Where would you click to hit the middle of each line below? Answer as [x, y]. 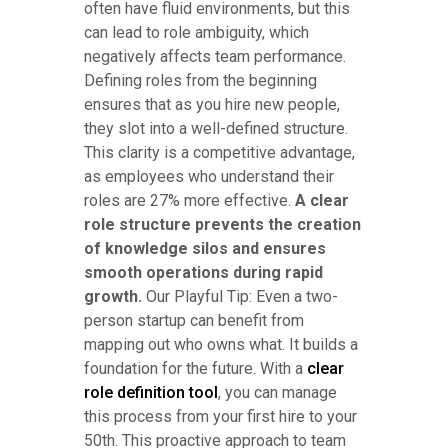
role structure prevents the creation [222, 224]
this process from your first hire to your [220, 416]
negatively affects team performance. [215, 56]
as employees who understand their [209, 176]
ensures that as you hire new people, [212, 104]
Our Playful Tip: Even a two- [240, 296]
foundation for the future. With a [195, 368]
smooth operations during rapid [203, 272]
